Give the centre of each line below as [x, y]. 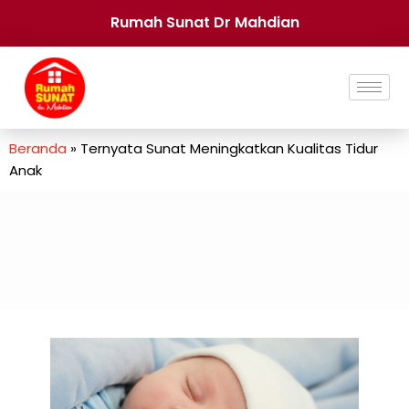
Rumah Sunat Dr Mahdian [204, 22]
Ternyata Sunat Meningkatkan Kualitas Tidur [229, 148]
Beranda [38, 148]
